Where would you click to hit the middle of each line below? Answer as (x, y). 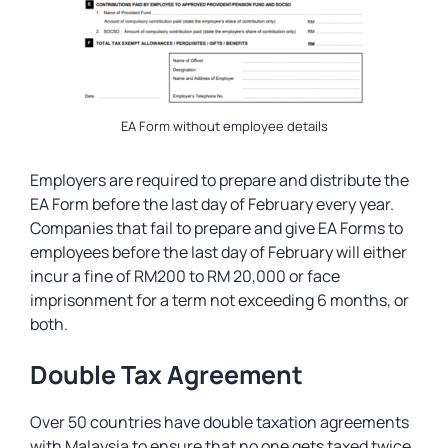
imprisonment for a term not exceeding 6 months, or (219, 300)
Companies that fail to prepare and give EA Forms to (216, 228)
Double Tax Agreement (166, 374)
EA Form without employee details (224, 126)
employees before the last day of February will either (218, 252)
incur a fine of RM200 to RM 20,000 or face (185, 276)
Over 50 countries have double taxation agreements (219, 422)
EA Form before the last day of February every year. (212, 204)
